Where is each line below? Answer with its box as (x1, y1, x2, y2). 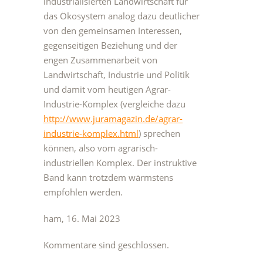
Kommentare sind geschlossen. (43, 239, 169, 251)
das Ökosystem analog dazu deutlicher (43, 10, 200, 22)
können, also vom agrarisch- (43, 142, 158, 154)
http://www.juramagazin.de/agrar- (43, 113, 183, 124)
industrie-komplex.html (43, 127, 139, 139)
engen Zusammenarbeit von (43, 54, 157, 66)
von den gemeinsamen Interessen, (43, 25, 182, 36)
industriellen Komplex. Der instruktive (43, 157, 197, 168)
